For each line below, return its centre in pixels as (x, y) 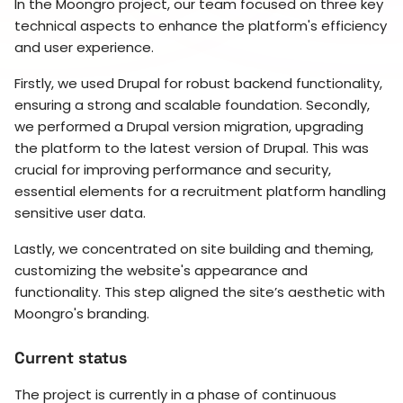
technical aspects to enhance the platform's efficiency (201, 26)
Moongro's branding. (82, 314)
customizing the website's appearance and (161, 271)
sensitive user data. (80, 213)
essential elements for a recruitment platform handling (200, 192)
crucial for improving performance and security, (173, 170)
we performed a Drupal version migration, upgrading (189, 127)
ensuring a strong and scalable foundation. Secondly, (192, 105)
